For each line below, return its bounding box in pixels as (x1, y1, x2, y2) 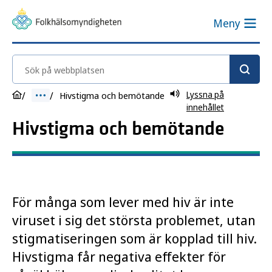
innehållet (186, 101, 224, 113)
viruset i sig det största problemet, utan (12, 211, 256, 229)
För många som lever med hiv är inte (12, 192, 234, 211)
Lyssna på (186, 89, 224, 100)
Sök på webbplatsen (12, 55, 109, 70)
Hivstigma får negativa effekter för (12, 247, 226, 265)
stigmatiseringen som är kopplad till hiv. (12, 229, 257, 247)
